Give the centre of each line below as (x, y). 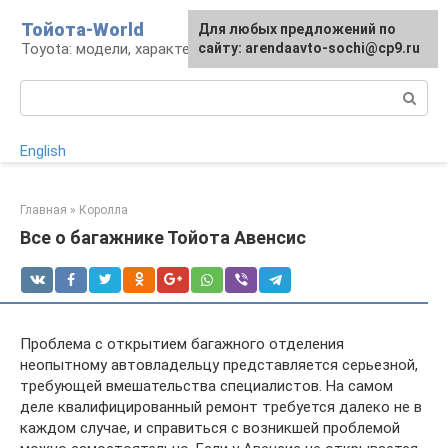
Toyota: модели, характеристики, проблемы (173, 49)
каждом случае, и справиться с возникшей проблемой (210, 428)
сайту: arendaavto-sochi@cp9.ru (309, 48)
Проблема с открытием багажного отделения (182, 344)
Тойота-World (82, 29)
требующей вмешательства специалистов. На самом (206, 386)
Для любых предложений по (297, 29)
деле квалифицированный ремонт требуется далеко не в (221, 407)
